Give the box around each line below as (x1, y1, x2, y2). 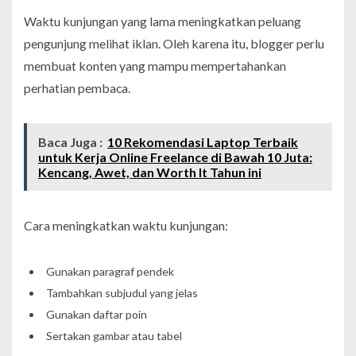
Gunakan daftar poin (45, 307, 147, 321)
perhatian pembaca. (24, 79, 130, 95)
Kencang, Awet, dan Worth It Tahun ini (38, 164, 261, 180)
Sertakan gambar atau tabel (45, 328, 182, 342)
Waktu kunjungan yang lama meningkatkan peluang (24, 13, 301, 29)
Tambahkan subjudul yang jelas (45, 285, 198, 300)
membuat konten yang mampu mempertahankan (24, 57, 286, 73)
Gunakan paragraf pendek (45, 264, 174, 278)
